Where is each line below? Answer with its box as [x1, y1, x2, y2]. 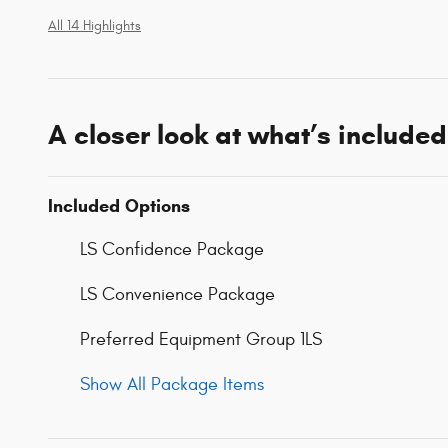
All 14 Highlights [48, 18, 141, 35]
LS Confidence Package [80, 239, 264, 261]
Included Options [48, 195, 190, 218]
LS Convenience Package [80, 284, 275, 306]
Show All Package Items [80, 374, 264, 396]
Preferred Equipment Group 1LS [80, 329, 322, 351]
